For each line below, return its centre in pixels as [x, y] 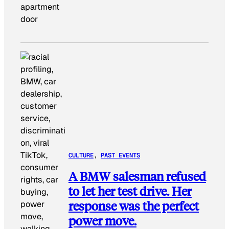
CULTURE [81, 155]
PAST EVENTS [120, 155]
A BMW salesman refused [137, 176]
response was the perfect [133, 205]
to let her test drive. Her [130, 191]
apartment [40, 7]
